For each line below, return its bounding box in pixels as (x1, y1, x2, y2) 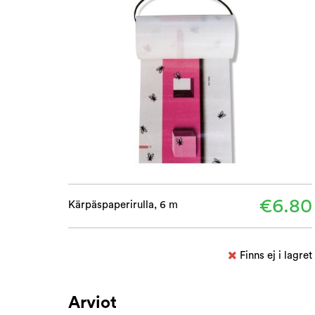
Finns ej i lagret (239, 250, 312, 261)
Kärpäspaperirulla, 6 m (68, 199, 178, 210)
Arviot (68, 294, 117, 311)
